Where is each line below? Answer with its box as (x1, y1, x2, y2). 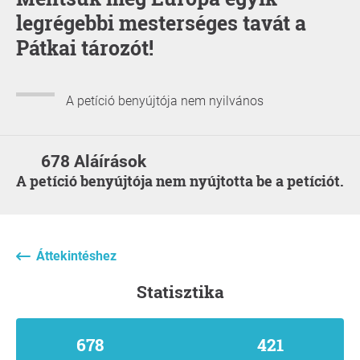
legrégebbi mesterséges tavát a (16, 9, 306, 36)
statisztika (146, 280, 224, 303)
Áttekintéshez (36, 247, 117, 264)
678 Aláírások (41, 151, 147, 171)
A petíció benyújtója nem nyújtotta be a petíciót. (27, 170, 344, 190)
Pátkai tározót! (16, 34, 153, 61)
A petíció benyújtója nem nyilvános (66, 93, 264, 109)
